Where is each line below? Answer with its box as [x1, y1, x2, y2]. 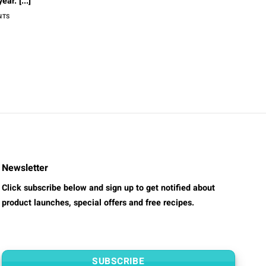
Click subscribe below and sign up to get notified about [1, 182, 215, 195]
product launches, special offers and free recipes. [1, 197, 194, 210]
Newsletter [1, 161, 48, 176]
